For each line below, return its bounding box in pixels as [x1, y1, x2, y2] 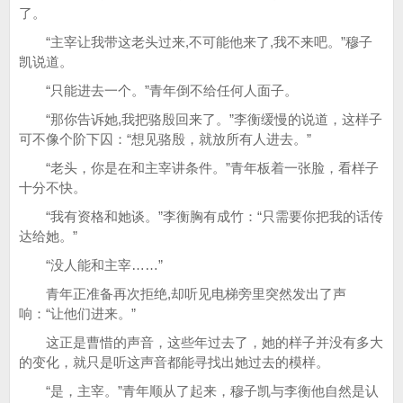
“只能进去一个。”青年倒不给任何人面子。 [19, 83, 298, 98]
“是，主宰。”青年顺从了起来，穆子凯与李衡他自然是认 [19, 383, 379, 399]
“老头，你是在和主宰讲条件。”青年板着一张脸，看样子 [19, 160, 379, 175]
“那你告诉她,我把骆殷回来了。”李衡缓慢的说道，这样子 [19, 112, 382, 127]
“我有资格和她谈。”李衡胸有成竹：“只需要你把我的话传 [19, 209, 383, 224]
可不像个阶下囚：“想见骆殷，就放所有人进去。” [19, 131, 311, 147]
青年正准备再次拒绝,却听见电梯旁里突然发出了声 [19, 286, 346, 301]
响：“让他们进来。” [19, 306, 136, 321]
